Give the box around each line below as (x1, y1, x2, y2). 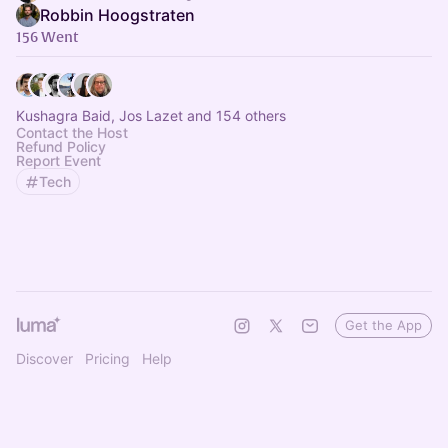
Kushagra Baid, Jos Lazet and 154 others (16, 107, 286, 124)
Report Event (16, 152, 101, 169)
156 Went (16, 28, 78, 46)
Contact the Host (16, 124, 128, 141)
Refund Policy (16, 138, 106, 155)
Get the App (345, 317, 422, 333)
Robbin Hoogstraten (40, 5, 195, 25)
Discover (16, 350, 73, 367)
